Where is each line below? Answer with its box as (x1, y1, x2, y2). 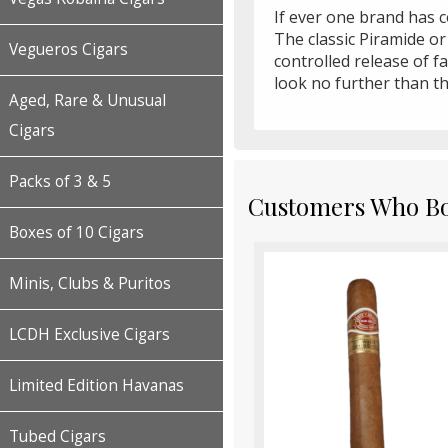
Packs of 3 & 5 (9, 171, 111, 192)
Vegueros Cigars (9, 39, 128, 60)
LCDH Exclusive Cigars (9, 324, 170, 345)
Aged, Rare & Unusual (9, 90, 166, 111)
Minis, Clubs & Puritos (9, 273, 171, 294)
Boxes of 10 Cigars (9, 222, 144, 243)
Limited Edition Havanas (9, 375, 184, 396)
